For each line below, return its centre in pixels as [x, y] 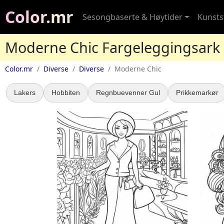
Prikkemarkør [197, 92]
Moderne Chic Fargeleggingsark [112, 47]
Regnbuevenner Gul [128, 92]
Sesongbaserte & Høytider [132, 17]
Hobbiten [66, 92]
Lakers [25, 92]
